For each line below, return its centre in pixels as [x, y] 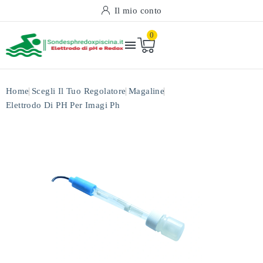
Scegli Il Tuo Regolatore [79, 91]
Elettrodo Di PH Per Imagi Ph [63, 105]
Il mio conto [138, 11]
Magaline [147, 91]
